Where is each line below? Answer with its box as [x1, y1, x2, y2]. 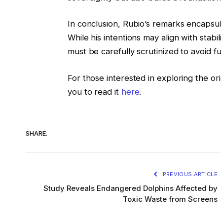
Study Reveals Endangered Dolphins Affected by [43, 183, 218, 193]
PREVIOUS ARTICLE [161, 170, 218, 178]
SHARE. [26, 129, 47, 138]
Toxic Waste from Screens [123, 194, 218, 204]
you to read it [67, 86, 121, 97]
